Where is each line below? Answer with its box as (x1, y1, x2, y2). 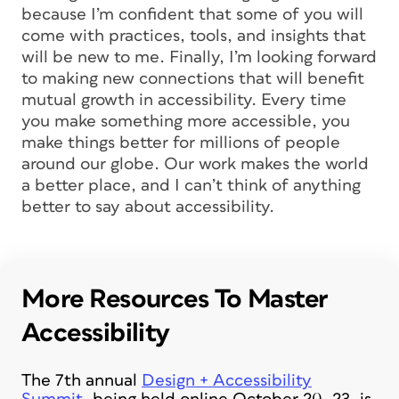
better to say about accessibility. (21, 198, 274, 216)
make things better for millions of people (21, 134, 340, 151)
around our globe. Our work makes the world (21, 155, 369, 173)
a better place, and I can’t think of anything (21, 176, 361, 194)
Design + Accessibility (142, 371, 312, 389)
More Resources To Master (21, 285, 329, 313)
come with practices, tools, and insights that (21, 27, 366, 45)
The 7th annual (21, 371, 142, 389)
